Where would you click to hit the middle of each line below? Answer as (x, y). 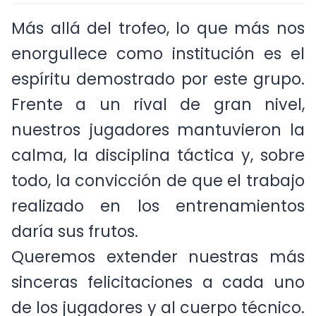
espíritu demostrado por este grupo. (158, 89)
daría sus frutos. (75, 242)
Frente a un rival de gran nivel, (158, 115)
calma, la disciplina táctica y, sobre (158, 165)
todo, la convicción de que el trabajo (158, 191)
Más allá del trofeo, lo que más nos (158, 38)
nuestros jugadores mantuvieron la (158, 140)
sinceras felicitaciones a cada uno (158, 292)
